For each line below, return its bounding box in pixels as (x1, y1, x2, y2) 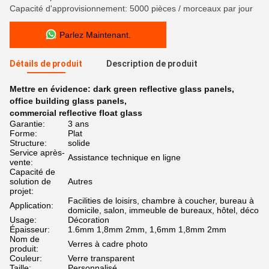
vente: (10, 157, 33, 167)
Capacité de (10, 167, 55, 177)
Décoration (68, 215, 109, 225)
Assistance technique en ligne (68, 153, 181, 162)
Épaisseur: (10, 225, 50, 234)
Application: (10, 201, 53, 210)
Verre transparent (68, 253, 134, 263)
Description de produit (106, 59, 198, 68)
